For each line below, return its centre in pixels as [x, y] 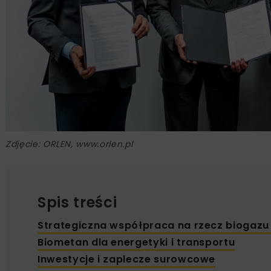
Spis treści [77, 202]
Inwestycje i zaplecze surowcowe [127, 259]
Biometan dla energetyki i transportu [136, 242]
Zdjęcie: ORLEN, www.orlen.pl [69, 144]
